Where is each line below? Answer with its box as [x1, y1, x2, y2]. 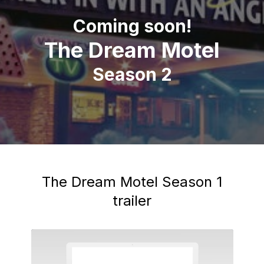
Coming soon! [72, 15, 192, 37]
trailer [113, 192, 151, 209]
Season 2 [92, 64, 172, 85]
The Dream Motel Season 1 [42, 173, 222, 190]
